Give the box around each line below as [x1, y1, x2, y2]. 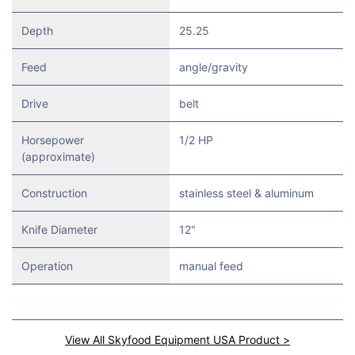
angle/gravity [179, 59, 248, 74]
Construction [21, 185, 87, 200]
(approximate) [21, 149, 95, 163]
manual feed [179, 258, 243, 273]
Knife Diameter [21, 222, 97, 236]
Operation [21, 258, 73, 273]
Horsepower [21, 132, 84, 147]
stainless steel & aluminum [179, 185, 314, 200]
